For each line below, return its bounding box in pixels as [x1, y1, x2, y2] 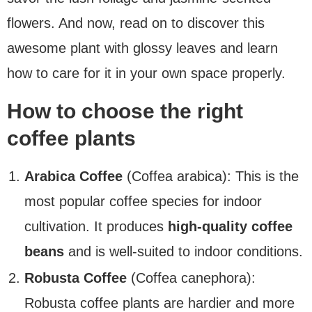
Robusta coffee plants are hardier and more [24, 295, 295, 311]
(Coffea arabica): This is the [123, 168, 299, 184]
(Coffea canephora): [127, 270, 256, 286]
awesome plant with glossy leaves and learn [7, 40, 278, 56]
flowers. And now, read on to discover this [7, 15, 265, 31]
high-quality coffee [168, 218, 292, 234]
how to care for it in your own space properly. [7, 65, 286, 81]
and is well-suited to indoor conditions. [64, 243, 303, 259]
